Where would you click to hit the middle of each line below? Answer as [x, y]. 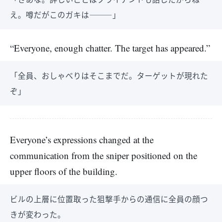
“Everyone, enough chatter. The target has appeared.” [110, 48]
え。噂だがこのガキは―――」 [65, 14]
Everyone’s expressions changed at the [82, 139]
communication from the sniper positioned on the [104, 155]
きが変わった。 [38, 214]
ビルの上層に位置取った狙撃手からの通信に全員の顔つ [109, 199]
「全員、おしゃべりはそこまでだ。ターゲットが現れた [109, 75]
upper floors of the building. [64, 171]
